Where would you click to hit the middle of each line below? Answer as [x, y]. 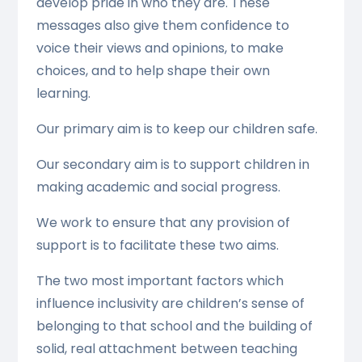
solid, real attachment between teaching [166, 348]
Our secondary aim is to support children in [173, 164]
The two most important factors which [160, 280]
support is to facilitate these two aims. [157, 245]
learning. [63, 93]
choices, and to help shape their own [153, 70]
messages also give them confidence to [162, 25]
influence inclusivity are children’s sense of [170, 303]
